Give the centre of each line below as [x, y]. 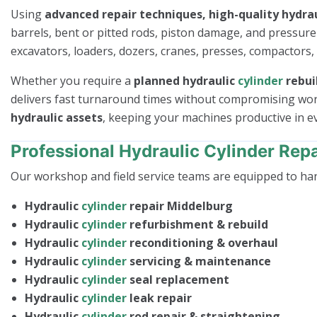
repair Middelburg [180, 206]
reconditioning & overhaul [202, 242]
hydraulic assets [57, 117]
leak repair [159, 298]
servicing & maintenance [199, 261]
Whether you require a [72, 80]
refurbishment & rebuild [197, 224]
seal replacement [178, 279]
